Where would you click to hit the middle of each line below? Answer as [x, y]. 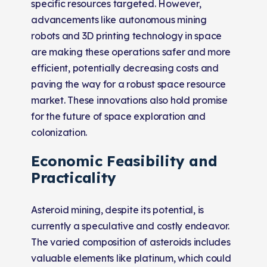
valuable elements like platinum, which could [131, 258]
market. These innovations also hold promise [129, 100]
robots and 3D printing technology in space [127, 35]
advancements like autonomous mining [119, 19]
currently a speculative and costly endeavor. [130, 226]
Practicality [74, 177]
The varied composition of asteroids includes [131, 242]
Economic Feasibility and [124, 161]
